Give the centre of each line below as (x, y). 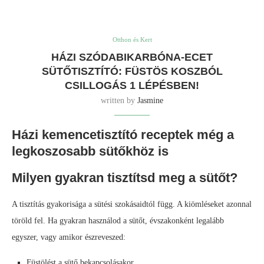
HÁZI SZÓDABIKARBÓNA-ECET (132, 57)
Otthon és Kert (132, 40)
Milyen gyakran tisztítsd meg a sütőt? (125, 178)
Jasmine (150, 101)
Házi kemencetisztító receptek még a (123, 135)
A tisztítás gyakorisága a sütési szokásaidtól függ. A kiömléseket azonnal (132, 204)
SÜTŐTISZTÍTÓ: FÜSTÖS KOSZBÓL (132, 72)
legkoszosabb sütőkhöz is (90, 151)
